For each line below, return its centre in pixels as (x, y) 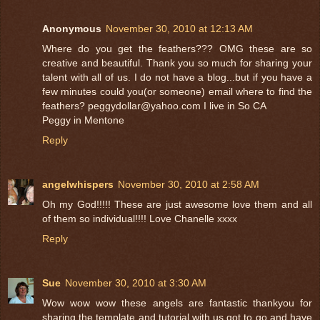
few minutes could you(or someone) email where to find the (177, 91)
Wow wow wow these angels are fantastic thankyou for (177, 302)
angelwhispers (78, 184)
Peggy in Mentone (83, 120)
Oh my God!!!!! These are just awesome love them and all (177, 204)
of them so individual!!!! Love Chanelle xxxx (140, 218)
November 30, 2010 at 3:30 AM (136, 282)
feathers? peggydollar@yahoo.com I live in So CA (154, 105)
